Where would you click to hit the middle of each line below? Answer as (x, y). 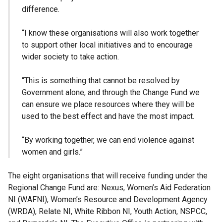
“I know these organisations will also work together (110, 33)
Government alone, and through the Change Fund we (111, 93)
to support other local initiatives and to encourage (107, 45)
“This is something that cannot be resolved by (101, 81)
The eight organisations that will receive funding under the (108, 176)
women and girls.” (52, 152)
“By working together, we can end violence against (108, 140)
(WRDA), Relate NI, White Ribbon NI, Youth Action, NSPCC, (108, 212)
